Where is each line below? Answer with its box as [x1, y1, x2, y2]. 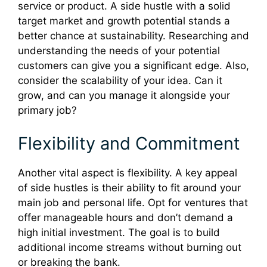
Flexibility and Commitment [18, 132, 240, 154]
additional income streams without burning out [18, 241, 241, 253]
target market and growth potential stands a [18, 15, 230, 27]
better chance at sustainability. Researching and [18, 30, 249, 42]
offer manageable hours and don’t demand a [18, 211, 233, 223]
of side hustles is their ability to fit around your [18, 181, 241, 194]
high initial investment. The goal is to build [18, 226, 220, 238]
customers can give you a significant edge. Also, [18, 60, 249, 72]
